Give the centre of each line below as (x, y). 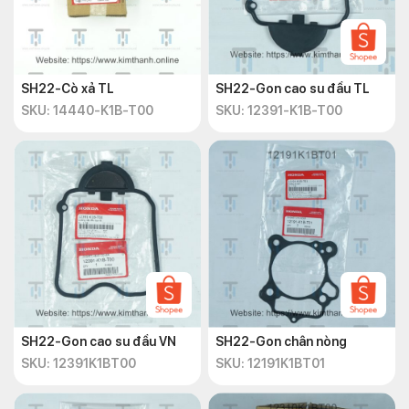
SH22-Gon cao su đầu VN (99, 341)
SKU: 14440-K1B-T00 (87, 110)
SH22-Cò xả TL (68, 89)
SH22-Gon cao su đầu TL (293, 89)
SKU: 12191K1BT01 (270, 363)
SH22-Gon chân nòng (281, 341)
